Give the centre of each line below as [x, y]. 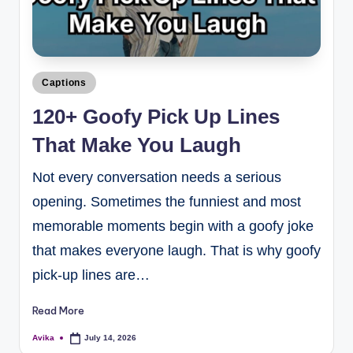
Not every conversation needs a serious [157, 177]
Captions [64, 83]
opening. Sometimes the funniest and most [167, 201]
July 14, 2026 [111, 338]
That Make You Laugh [137, 145]
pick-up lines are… [91, 275]
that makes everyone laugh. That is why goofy [176, 250]
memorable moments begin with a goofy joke [173, 226]
